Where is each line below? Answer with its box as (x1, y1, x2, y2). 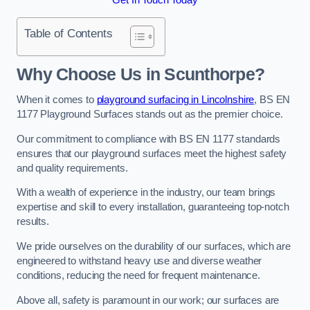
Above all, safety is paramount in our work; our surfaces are (17, 294, 280, 306)
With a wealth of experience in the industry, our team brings (17, 187, 276, 199)
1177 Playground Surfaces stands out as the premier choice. (17, 109, 283, 120)
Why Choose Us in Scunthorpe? (17, 64, 265, 84)
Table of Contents (24, 26, 113, 41)
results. (17, 216, 49, 228)
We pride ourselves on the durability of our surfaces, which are (17, 240, 291, 252)
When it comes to (17, 94, 97, 106)
